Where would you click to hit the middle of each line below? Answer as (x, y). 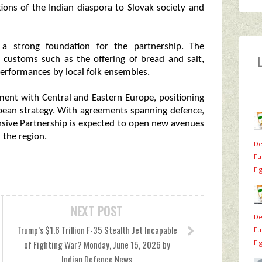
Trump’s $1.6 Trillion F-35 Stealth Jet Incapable (97, 230)
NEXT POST (97, 211)
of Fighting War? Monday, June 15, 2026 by (97, 244)
